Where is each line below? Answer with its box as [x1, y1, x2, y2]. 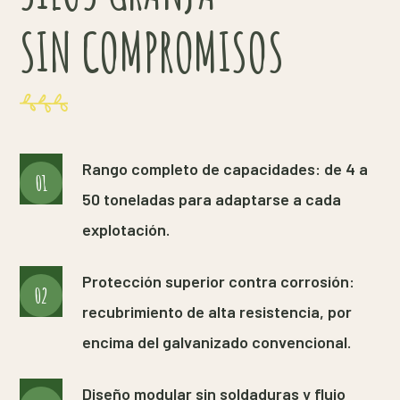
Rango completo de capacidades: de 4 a [82, 158, 369, 179]
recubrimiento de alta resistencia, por [82, 301, 353, 321]
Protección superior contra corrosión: [82, 271, 355, 291]
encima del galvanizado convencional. [82, 331, 352, 352]
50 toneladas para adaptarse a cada [82, 188, 342, 209]
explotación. [82, 219, 171, 239]
